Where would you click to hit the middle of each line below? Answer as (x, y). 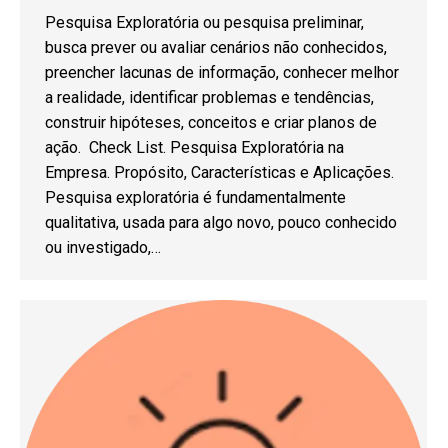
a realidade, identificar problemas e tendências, (209, 97)
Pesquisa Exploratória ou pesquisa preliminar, (204, 22)
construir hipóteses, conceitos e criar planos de (211, 122)
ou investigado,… (103, 247)
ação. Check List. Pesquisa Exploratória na (194, 147)
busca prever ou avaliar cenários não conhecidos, (216, 47)
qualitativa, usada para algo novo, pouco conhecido (221, 222)
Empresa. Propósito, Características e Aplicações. (219, 172)
